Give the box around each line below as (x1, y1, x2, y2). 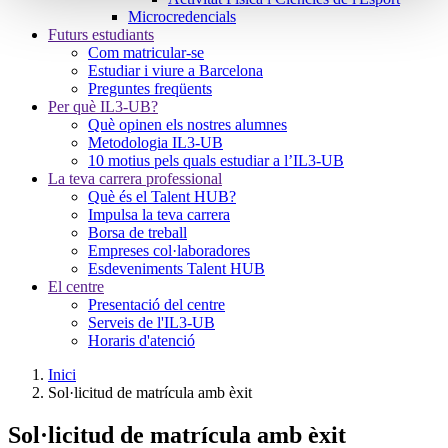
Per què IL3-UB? (48, 98, 158, 115)
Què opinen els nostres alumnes (88, 116, 287, 133)
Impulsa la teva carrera (88, 206, 230, 223)
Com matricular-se (88, 44, 204, 61)
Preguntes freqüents (88, 80, 212, 97)
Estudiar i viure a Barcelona (88, 62, 263, 79)
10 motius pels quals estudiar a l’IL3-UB (88, 152, 344, 169)
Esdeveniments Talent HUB (88, 260, 265, 277)
